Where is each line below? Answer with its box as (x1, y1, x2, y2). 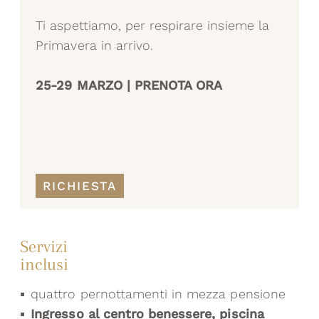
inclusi (20, 254, 69, 274)
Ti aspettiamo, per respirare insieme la (36, 18, 269, 33)
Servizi (20, 236, 68, 256)
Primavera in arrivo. (36, 38, 154, 53)
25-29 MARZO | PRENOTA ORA (36, 78, 223, 93)
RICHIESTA (43, 178, 117, 193)
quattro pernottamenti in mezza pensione (31, 286, 286, 302)
